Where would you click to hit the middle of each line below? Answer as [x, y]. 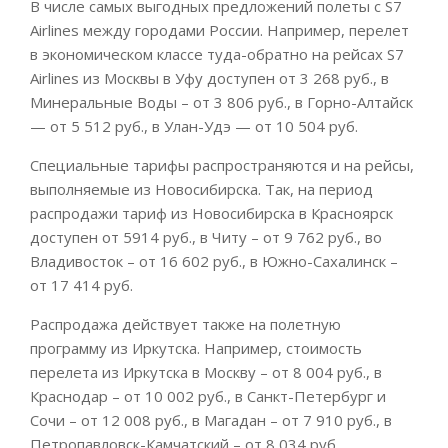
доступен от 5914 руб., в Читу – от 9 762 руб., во [206, 236]
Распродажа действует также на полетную [185, 323]
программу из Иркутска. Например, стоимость [196, 347]
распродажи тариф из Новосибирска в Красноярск [211, 212]
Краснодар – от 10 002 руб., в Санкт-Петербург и [208, 395]
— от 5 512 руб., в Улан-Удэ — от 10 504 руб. [194, 125]
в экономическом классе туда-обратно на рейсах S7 [217, 53]
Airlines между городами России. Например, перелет [219, 29]
